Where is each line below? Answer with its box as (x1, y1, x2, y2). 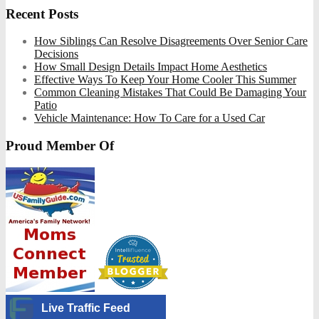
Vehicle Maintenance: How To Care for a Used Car (34, 112, 265, 125)
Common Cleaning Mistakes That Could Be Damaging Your (34, 86, 306, 99)
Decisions (34, 48, 78, 61)
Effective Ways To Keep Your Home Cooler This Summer (34, 73, 296, 86)
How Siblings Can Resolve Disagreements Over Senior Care (34, 35, 308, 48)
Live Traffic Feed (41, 301, 130, 314)
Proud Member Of (6, 138, 114, 154)
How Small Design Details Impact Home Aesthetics (34, 61, 267, 73)
